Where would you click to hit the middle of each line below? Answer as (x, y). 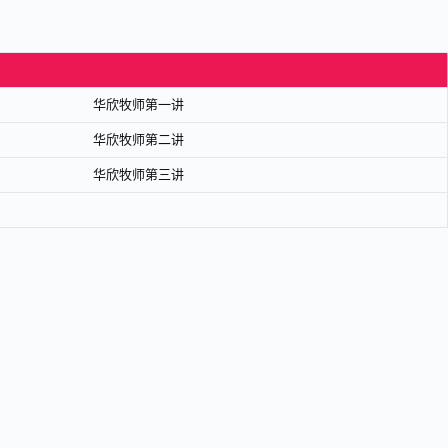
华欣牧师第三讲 (138, 175)
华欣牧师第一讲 (138, 105)
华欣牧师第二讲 (138, 140)
